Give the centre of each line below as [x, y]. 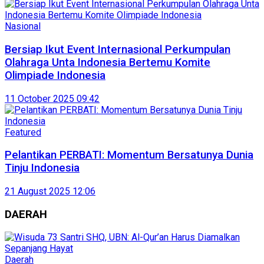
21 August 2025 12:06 [50, 191]
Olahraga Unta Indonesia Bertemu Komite [108, 62]
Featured [23, 132]
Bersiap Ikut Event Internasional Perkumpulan [118, 49]
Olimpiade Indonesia [55, 75]
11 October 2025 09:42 [52, 98]
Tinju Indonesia [42, 168]
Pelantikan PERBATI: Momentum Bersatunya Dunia [129, 155]
